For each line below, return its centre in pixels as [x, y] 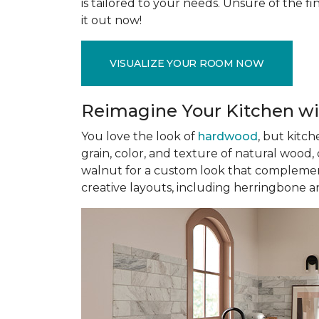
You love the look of [140, 136]
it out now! [111, 20]
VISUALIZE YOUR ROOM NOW [187, 63]
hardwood [228, 136]
